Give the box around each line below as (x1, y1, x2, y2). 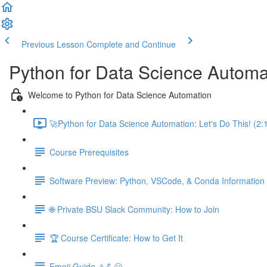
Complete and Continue (86, 38, 176, 50)
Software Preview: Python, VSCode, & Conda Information (49, 174, 265, 187)
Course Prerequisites (49, 145, 129, 158)
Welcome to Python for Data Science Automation (28, 88, 212, 101)
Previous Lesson (21, 38, 84, 50)
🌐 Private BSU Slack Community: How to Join (49, 203, 219, 215)
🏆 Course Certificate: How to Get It (49, 231, 183, 244)
